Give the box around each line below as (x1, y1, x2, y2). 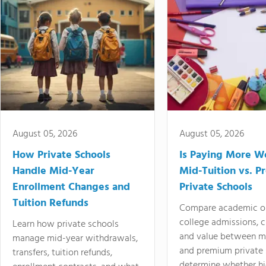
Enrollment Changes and (12, 179, 130, 196)
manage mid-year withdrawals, (12, 231, 138, 246)
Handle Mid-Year (12, 163, 94, 180)
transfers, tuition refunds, (12, 245, 112, 261)
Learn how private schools (12, 217, 119, 232)
